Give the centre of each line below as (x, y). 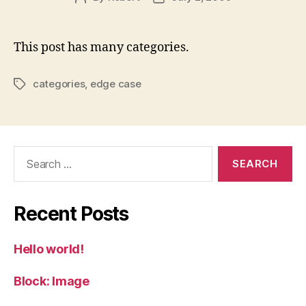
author (96, 12)
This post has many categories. (101, 47)
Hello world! (49, 249)
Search (27, 152)
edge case (115, 83)
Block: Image (52, 281)
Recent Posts (71, 213)
